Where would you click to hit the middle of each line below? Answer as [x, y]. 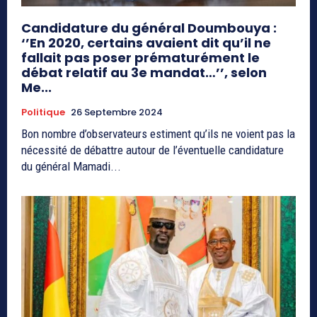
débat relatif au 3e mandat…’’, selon [144, 73]
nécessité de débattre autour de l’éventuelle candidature [152, 150]
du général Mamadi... [71, 167]
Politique [43, 113]
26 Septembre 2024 [117, 113]
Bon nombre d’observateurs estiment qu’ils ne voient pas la [158, 134]
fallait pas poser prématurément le [140, 58]
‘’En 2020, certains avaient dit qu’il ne [146, 43]
